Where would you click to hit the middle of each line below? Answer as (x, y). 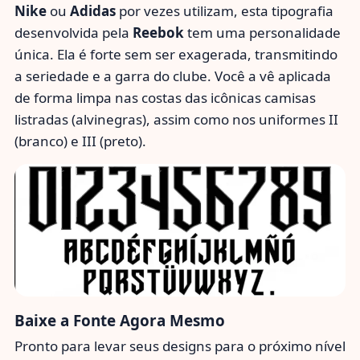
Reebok (158, 33)
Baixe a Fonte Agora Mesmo (120, 320)
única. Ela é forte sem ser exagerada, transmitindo (176, 55)
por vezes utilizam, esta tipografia (225, 11)
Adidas (93, 11)
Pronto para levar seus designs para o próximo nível (180, 346)
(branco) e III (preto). (80, 141)
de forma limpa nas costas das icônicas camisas (165, 98)
